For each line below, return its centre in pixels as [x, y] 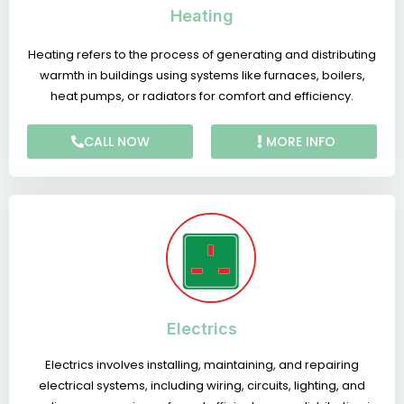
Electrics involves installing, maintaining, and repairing [202, 364]
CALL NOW [116, 142]
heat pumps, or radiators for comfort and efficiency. [202, 96]
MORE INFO [300, 142]
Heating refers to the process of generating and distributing [202, 55]
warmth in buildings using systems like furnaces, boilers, [202, 76]
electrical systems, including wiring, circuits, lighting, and [202, 385]
